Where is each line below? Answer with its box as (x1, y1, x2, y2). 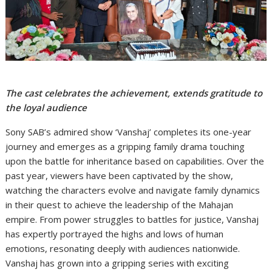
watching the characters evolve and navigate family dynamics (5, 184, 260, 197)
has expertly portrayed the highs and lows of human (5, 228, 224, 240)
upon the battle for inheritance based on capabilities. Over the (5, 155, 265, 168)
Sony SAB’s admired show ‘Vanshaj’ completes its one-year (5, 126, 252, 138)
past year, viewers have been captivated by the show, (5, 169, 234, 182)
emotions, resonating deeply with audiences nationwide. (5, 242, 240, 255)
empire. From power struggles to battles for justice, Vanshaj (5, 213, 259, 226)
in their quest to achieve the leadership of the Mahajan (5, 199, 234, 211)
